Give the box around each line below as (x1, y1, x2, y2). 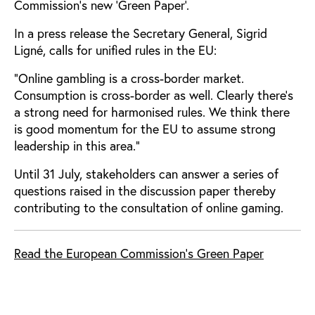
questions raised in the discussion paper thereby (14, 181, 276, 199)
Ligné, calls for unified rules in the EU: (14, 41, 217, 58)
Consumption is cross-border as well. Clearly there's (14, 86, 293, 103)
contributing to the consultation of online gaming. (14, 198, 287, 216)
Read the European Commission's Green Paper (14, 244, 264, 262)
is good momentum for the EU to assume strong (14, 120, 276, 137)
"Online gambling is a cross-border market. (14, 69, 244, 86)
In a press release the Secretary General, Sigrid (14, 24, 267, 41)
